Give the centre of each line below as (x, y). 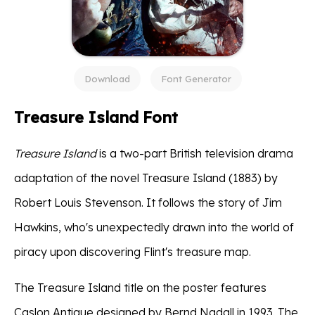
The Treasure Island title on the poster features (140, 288)
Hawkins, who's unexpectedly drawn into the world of (154, 227)
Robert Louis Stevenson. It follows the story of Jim (148, 203)
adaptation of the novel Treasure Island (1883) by (146, 178)
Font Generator (196, 79)
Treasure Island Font (96, 118)
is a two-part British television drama (195, 154)
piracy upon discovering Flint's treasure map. (133, 252)
